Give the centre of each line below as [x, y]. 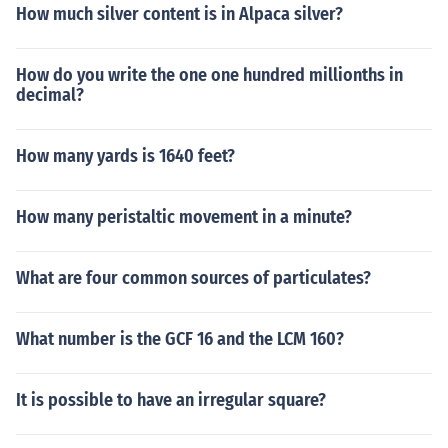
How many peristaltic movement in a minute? [184, 217]
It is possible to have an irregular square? [171, 400]
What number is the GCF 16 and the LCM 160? [180, 339]
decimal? [50, 95]
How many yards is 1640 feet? [125, 156]
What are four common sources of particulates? [193, 278]
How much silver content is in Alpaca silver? [179, 14]
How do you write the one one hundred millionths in [209, 75]
